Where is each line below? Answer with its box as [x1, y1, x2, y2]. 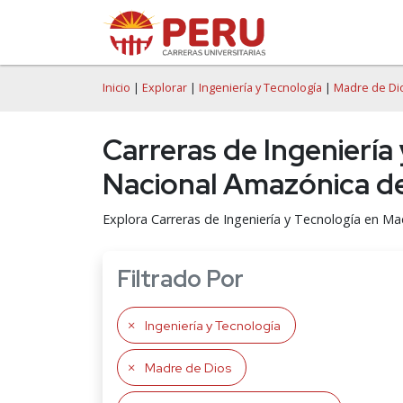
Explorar [142, 80, 187, 95]
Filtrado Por [117, 264, 244, 294]
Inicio [103, 80, 130, 95]
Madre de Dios [145, 359, 231, 376]
